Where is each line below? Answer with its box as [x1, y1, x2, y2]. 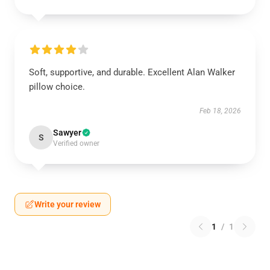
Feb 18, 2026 [199, 107, 241, 115]
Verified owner [53, 139, 99, 148]
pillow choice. [29, 81, 85, 92]
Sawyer [53, 128, 81, 137]
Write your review [34, 199, 101, 209]
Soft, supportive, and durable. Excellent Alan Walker [29, 67, 235, 78]
